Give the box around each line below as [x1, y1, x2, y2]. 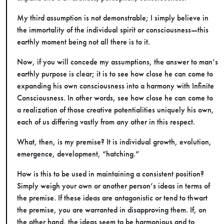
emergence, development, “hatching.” [17, 149, 139, 158]
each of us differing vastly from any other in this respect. [17, 117, 195, 126]
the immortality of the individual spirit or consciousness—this [17, 25, 208, 34]
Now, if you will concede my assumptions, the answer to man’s [17, 57, 218, 66]
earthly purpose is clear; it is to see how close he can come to [17, 69, 213, 78]
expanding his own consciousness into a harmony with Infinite [17, 81, 214, 90]
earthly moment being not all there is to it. [17, 37, 150, 46]
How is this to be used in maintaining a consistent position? [17, 169, 204, 178]
